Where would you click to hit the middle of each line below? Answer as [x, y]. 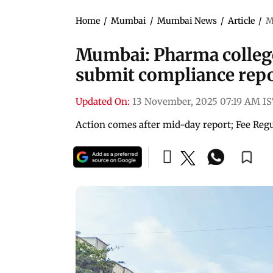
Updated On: [103, 101]
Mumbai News [187, 20]
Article [241, 20]
